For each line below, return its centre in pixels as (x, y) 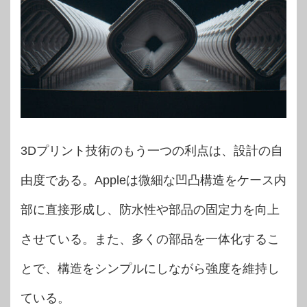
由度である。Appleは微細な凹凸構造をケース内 (153, 180)
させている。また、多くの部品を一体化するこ (150, 239)
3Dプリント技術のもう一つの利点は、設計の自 (152, 150)
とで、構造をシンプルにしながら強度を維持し (150, 268)
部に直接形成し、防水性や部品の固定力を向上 (150, 209)
